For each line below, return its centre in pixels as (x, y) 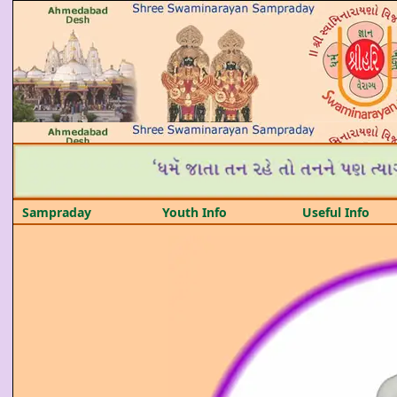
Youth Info (195, 212)
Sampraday (57, 212)
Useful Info (336, 212)
